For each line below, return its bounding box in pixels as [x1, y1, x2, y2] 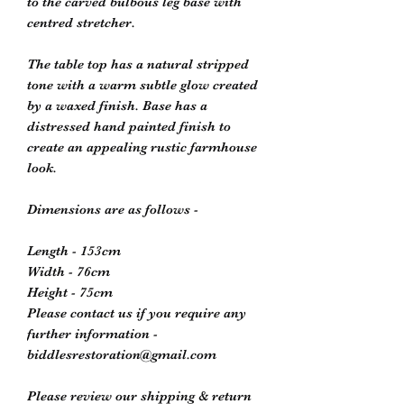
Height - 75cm [27, 283, 113, 300]
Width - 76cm [27, 262, 110, 280]
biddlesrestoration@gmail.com [27, 345, 216, 363]
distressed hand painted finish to [27, 117, 231, 134]
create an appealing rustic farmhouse [27, 138, 257, 155]
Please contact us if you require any [27, 304, 246, 321]
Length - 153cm [27, 242, 121, 259]
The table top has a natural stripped [27, 55, 249, 72]
